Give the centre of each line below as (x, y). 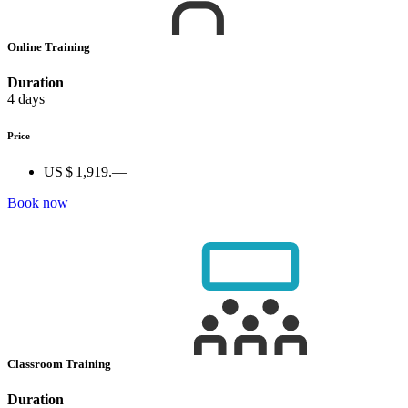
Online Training (50, 46)
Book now (38, 203)
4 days (26, 99)
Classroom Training (61, 364)
